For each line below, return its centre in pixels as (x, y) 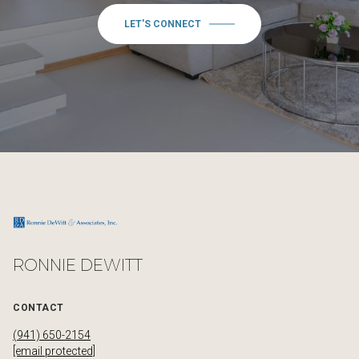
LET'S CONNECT (163, 24)
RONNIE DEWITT (78, 265)
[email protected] (54, 351)
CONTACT (38, 307)
